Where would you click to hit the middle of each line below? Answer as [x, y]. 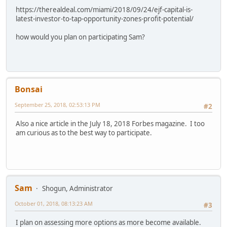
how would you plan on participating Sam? [80, 37]
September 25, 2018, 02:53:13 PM [58, 104]
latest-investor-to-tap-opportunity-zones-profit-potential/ [105, 18]
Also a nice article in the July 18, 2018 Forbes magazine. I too [110, 124]
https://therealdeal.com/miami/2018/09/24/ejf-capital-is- [104, 9]
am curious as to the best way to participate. [84, 133]
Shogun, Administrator [78, 188]
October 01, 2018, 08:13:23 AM [54, 203]
